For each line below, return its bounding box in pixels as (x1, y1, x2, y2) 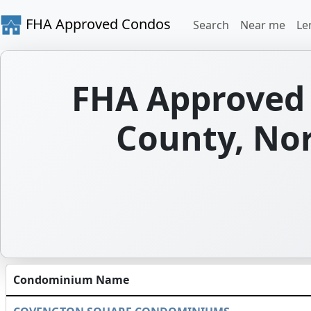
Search (193, 17, 229, 33)
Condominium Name (13, 272, 129, 287)
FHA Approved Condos (22, 14, 171, 33)
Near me (240, 17, 285, 33)
